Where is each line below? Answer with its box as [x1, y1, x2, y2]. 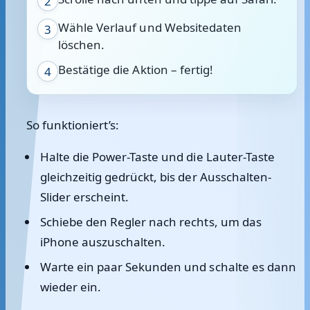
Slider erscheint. [39, 189, 129, 205]
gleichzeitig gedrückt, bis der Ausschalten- [39, 169, 272, 185]
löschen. [58, 37, 105, 53]
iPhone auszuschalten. [39, 234, 166, 250]
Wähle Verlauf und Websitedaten [58, 19, 242, 35]
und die [158, 149, 206, 165]
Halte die [39, 149, 92, 165]
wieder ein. [39, 279, 101, 295]
